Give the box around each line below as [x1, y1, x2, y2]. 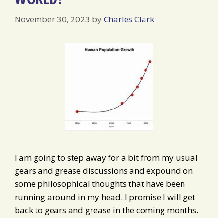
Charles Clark [104, 13, 154, 25]
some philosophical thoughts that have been [15, 178, 185, 189]
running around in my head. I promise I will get [15, 191, 195, 202]
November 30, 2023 [15, 13, 90, 25]
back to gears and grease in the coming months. [15, 204, 198, 216]
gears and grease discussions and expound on [15, 164, 193, 176]
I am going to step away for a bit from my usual [15, 151, 198, 163]
